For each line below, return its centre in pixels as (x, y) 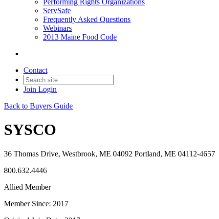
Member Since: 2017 (36, 203)
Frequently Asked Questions (87, 19)
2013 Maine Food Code (80, 37)
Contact (35, 70)
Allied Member (27, 187)
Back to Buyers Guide (38, 106)
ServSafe (57, 11)
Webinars (57, 28)
